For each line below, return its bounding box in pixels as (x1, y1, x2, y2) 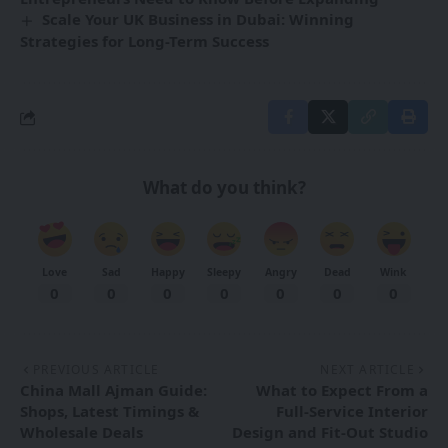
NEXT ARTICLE (320, 361, 415, 379)
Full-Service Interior (276, 401, 428, 422)
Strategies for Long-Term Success (20, 31, 269, 52)
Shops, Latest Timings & (20, 401, 199, 422)
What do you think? (142, 176, 306, 200)
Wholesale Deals (20, 422, 143, 443)
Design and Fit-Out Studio (232, 422, 428, 443)
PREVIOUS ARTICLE (33, 361, 160, 379)
